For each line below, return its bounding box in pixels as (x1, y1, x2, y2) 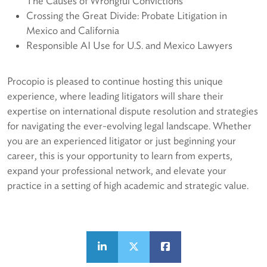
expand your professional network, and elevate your (7, 164, 226, 176)
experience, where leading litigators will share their (7, 89, 223, 102)
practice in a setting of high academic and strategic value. (7, 179, 249, 191)
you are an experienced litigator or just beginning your (7, 134, 236, 147)
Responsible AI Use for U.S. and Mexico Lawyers (26, 39, 232, 51)
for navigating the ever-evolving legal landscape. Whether (7, 119, 252, 132)
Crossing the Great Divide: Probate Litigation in (26, 9, 227, 21)
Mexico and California (26, 24, 119, 36)
